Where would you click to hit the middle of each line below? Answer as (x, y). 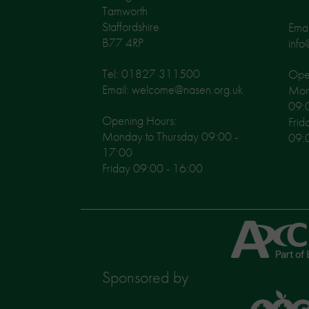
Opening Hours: (139, 120)
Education (259, 248)
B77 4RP (123, 42)
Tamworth (125, 10)
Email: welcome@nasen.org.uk (172, 89)
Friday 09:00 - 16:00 (152, 168)
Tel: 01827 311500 (151, 73)
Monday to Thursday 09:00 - (170, 136)
